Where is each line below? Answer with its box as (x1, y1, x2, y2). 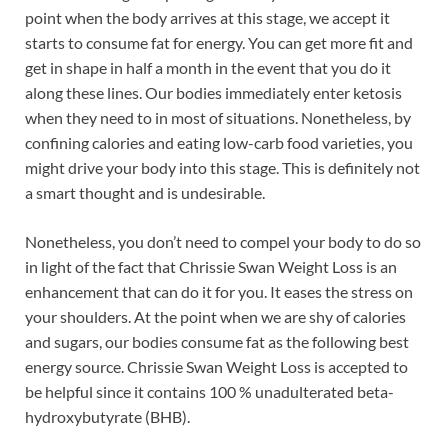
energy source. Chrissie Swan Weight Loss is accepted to (25, 357, 408, 377)
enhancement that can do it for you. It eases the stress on (25, 282, 413, 302)
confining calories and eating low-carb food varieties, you (25, 133, 413, 153)
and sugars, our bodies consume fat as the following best (25, 332, 409, 352)
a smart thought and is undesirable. (25, 183, 265, 203)
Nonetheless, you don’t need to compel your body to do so (25, 232, 421, 252)
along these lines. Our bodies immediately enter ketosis (25, 83, 402, 103)
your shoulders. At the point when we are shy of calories (25, 307, 406, 327)
